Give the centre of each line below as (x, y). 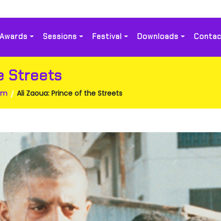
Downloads (158, 37)
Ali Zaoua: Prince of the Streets (70, 93)
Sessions (60, 37)
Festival (107, 37)
